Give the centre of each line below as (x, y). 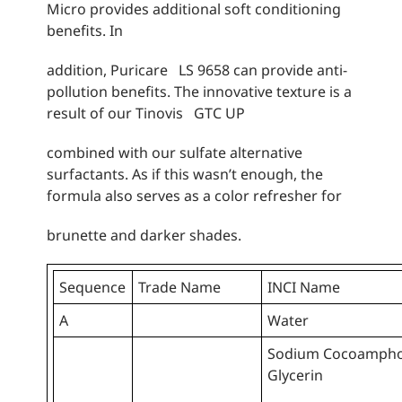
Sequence (93, 288)
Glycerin (296, 376)
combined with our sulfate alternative (175, 153)
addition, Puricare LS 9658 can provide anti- (197, 70)
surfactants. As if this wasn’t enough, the (185, 175)
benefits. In (85, 31)
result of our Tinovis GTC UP (146, 114)
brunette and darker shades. (144, 236)
